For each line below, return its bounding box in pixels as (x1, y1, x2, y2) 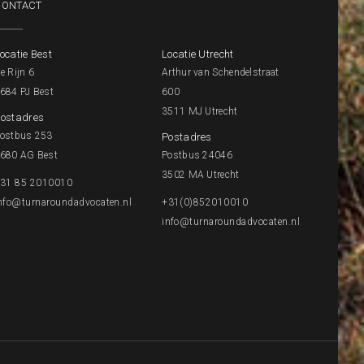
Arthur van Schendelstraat (162, 67, 279, 79)
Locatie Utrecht (162, 48, 234, 61)
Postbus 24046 (162, 149, 232, 162)
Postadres (162, 131, 212, 144)
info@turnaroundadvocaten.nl (162, 216, 300, 228)
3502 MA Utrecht (162, 169, 240, 181)
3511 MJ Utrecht (162, 106, 238, 118)
